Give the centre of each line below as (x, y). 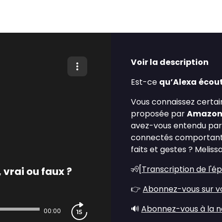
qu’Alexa (178, 82)
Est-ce (145, 82)
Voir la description (170, 62)
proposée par (159, 114)
